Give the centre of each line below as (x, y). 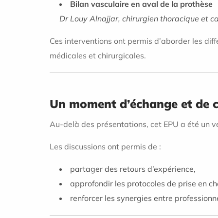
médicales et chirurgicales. (98, 55)
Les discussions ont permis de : (105, 147)
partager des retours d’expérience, (133, 169)
